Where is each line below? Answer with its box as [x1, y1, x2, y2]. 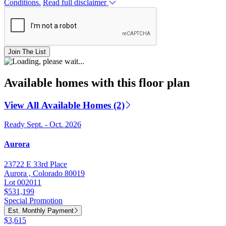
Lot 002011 [4, 178, 41, 187]
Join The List [8, 47, 46, 55]
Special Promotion [4, 196, 63, 205]
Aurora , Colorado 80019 [4, 168, 85, 178]
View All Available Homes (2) [4, 99, 125, 110]
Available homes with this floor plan [4, 76, 190, 89]
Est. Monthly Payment [8, 206, 74, 214]
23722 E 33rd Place [4, 159, 67, 168]
